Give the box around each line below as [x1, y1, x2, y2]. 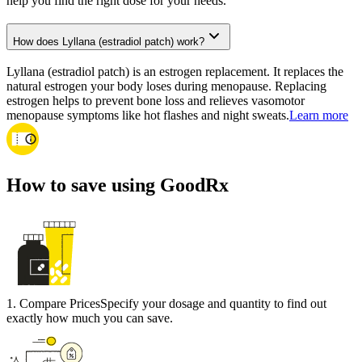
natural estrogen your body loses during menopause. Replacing [6, 79, 326, 94]
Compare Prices [19, 297, 100, 311]
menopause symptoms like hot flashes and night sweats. [6, 108, 289, 123]
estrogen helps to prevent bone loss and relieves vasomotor [6, 94, 305, 108]
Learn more [289, 108, 348, 123]
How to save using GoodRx [6, 175, 229, 196]
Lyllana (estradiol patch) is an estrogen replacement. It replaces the [6, 65, 343, 79]
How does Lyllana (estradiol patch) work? [13, 35, 204, 48]
